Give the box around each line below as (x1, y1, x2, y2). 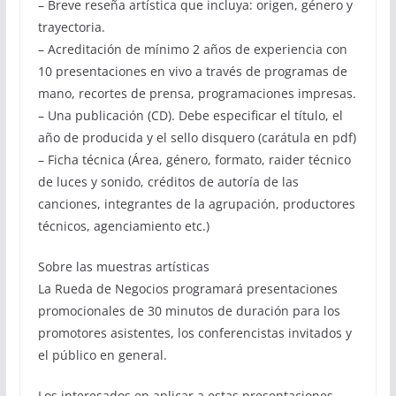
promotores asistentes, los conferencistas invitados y (37, 324, 352, 342)
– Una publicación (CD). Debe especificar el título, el (37, 107, 343, 125)
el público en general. (37, 346, 167, 364)
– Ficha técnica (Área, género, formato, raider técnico (37, 151, 351, 169)
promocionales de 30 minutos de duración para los (37, 302, 340, 320)
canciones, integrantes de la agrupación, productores (37, 195, 355, 213)
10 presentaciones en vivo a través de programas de (37, 63, 347, 80)
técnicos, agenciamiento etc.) (37, 217, 209, 235)
